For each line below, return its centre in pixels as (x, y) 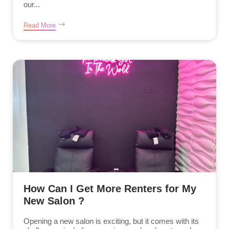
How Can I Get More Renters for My (110, 189)
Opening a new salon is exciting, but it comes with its (111, 221)
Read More (40, 26)
